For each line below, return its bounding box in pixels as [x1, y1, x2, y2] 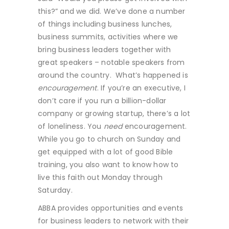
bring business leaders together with [38, 44, 171, 55]
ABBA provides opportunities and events [38, 203, 184, 213]
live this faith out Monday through [38, 172, 163, 182]
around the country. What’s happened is [38, 70, 188, 80]
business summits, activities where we [38, 32, 178, 42]
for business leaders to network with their [38, 216, 189, 226]
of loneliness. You [38, 121, 104, 131]
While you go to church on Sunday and [38, 134, 181, 144]
